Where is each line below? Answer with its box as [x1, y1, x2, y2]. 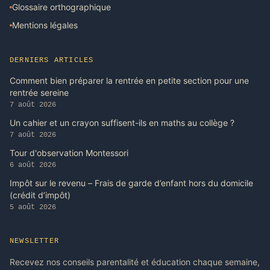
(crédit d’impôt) [10, 190, 71, 201]
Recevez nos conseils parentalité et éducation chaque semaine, [10, 257, 260, 268]
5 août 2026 [10, 203, 56, 212]
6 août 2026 [10, 161, 56, 170]
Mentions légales [12, 20, 78, 31]
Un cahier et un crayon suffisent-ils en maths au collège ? [10, 118, 234, 128]
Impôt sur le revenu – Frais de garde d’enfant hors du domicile [10, 178, 253, 189]
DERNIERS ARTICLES [10, 56, 94, 65]
